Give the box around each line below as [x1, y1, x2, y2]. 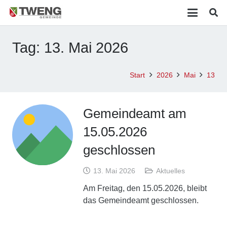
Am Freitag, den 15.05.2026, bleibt [83, 184, 207, 193]
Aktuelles [156, 167, 185, 175]
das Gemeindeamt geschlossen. [83, 196, 199, 205]
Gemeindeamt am [83, 106, 186, 121]
